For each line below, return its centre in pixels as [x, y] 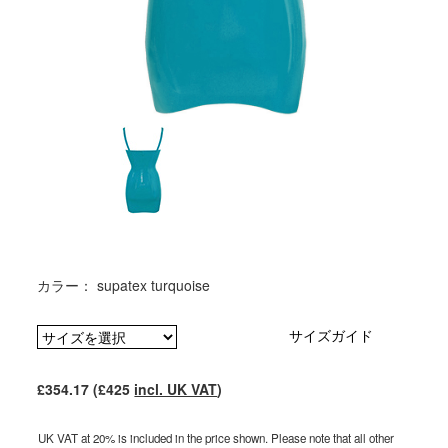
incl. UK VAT [176, 389]
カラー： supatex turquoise [124, 285]
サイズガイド [331, 335]
